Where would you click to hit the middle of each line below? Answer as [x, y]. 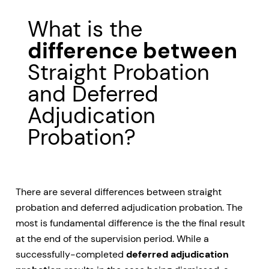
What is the [85, 29]
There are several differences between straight [119, 192]
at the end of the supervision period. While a [112, 239]
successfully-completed [71, 255]
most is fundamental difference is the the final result [130, 223]
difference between [132, 51]
